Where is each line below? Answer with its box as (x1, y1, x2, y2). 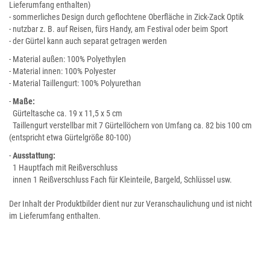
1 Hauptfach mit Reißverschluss (9, 163, 118, 172)
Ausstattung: (13, 151, 55, 160)
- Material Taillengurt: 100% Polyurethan (9, 78, 141, 88)
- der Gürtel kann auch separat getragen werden (9, 36, 167, 46)
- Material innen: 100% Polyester (9, 66, 116, 76)
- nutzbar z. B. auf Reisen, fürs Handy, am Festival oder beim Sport (9, 24, 228, 34)
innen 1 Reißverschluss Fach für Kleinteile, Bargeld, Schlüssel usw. (9, 175, 232, 184)
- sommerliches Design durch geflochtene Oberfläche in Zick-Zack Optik (9, 12, 243, 22)
